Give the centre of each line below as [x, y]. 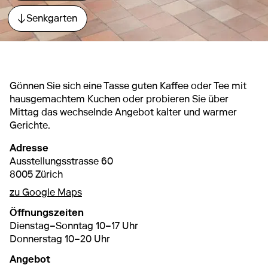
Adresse [29, 148]
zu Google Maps [46, 192]
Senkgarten [52, 18]
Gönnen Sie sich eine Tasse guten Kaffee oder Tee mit [128, 86]
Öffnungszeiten [47, 212]
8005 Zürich [36, 174]
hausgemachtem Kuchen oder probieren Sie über [119, 99]
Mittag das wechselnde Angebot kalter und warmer [123, 112]
